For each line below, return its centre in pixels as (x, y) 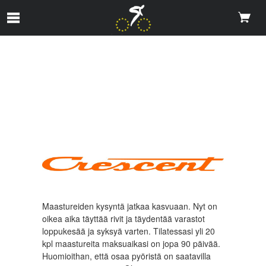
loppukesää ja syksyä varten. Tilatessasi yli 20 (129, 231)
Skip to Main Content (52, 11)
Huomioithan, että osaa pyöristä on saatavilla (127, 256)
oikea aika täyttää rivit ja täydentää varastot (124, 219)
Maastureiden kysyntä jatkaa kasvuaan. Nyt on (130, 206)
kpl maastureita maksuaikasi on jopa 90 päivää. (132, 244)
